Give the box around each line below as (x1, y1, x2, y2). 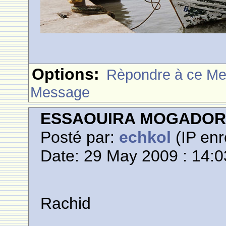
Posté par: (40, 128, 120, 146)
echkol (119, 128, 172, 146)
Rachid (40, 194, 91, 212)
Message (30, 84, 90, 100)
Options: (32, 65, 100, 83)
